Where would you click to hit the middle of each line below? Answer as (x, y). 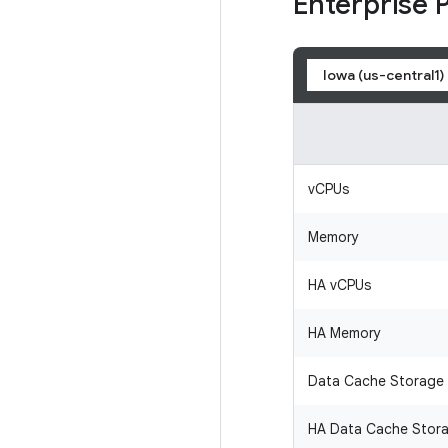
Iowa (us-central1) (383, 75)
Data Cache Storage (376, 381)
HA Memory (344, 333)
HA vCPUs (339, 285)
